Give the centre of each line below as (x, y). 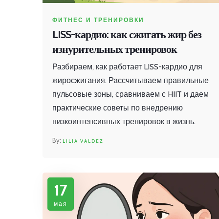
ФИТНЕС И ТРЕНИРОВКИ (98, 20)
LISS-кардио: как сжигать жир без (127, 35)
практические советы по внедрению (118, 108)
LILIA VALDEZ (83, 141)
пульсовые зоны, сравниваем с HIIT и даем (131, 94)
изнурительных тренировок (115, 49)
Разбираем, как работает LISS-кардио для (127, 67)
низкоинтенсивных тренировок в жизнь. (124, 122)
